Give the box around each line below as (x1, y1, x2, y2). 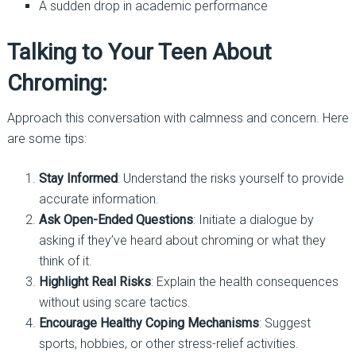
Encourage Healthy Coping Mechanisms (38, 315, 259, 331)
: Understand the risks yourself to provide (117, 170, 344, 186)
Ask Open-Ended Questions (38, 211, 193, 227)
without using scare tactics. (38, 294, 191, 310)
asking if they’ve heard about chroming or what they (38, 232, 326, 248)
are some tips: (6, 130, 87, 146)
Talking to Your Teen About (6, 38, 272, 65)
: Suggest (258, 315, 311, 331)
